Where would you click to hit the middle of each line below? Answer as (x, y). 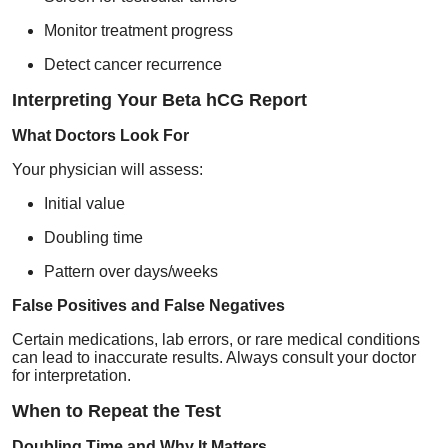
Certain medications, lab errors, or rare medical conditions (216, 339)
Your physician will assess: (107, 169)
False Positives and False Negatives (148, 305)
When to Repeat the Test (116, 410)
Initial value (84, 203)
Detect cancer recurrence (133, 64)
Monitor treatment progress (138, 30)
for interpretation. (71, 375)
